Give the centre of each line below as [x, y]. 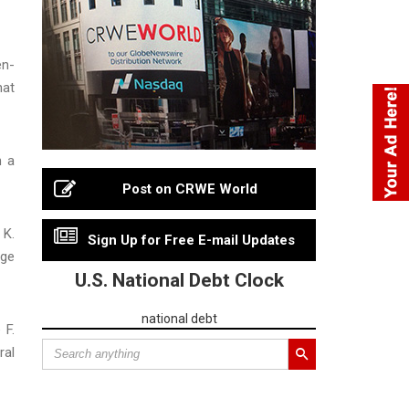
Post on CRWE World [190, 189]
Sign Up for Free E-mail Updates [191, 240]
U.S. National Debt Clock [179, 280]
